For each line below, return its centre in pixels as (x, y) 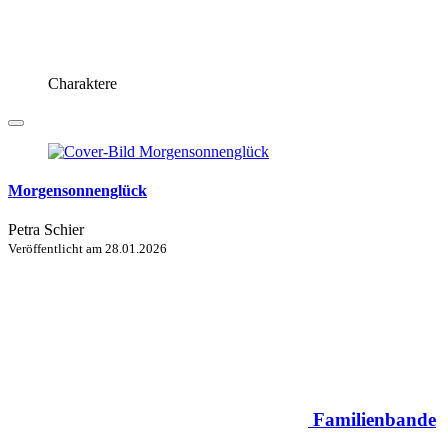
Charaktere (82, 83)
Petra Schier (46, 230)
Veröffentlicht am (56, 249)
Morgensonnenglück (77, 190)
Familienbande (374, 419)
